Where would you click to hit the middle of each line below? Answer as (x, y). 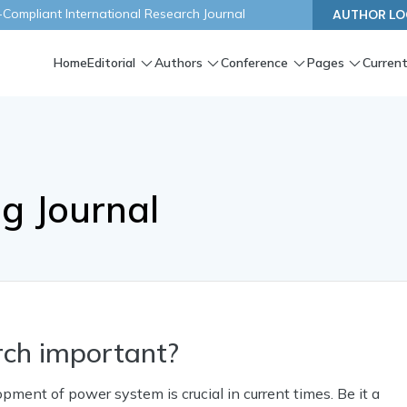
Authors (178, 63)
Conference (255, 63)
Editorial (111, 63)
